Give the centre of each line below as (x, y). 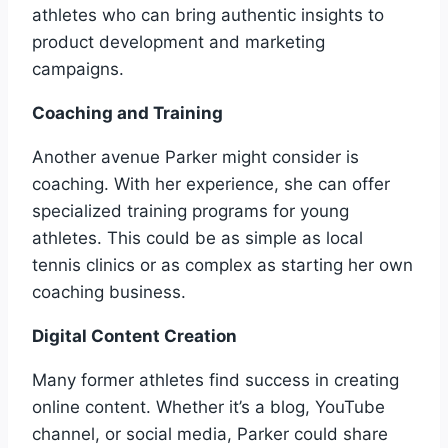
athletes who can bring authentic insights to (208, 14)
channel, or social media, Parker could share (210, 433)
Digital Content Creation (134, 335)
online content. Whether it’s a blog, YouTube (208, 406)
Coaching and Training (127, 112)
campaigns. (78, 68)
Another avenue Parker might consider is (195, 156)
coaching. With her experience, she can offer (211, 183)
